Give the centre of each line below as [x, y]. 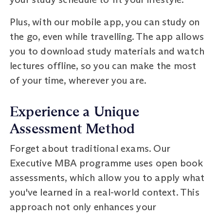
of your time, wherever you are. [78, 80]
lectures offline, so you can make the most [103, 65]
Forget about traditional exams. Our [90, 148]
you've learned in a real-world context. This [105, 192]
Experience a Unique [74, 112]
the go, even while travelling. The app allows [107, 36]
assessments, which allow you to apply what [107, 177]
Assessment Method [73, 129]
